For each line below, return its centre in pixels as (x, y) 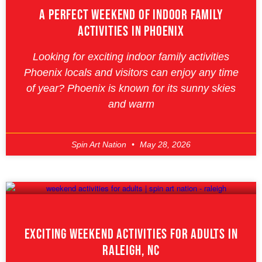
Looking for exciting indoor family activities (131, 56)
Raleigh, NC (131, 250)
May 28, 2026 (164, 144)
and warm (131, 104)
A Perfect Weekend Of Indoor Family (131, 15)
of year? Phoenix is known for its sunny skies (131, 88)
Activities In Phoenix (131, 31)
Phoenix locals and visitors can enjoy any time (131, 72)
